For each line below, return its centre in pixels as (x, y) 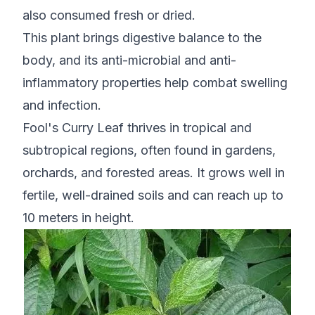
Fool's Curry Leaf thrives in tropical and (137, 128)
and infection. (62, 105)
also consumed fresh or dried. (109, 15)
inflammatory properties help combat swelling (155, 83)
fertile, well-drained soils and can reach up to (153, 195)
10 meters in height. (78, 218)
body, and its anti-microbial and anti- (129, 60)
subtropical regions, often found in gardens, (149, 150)
